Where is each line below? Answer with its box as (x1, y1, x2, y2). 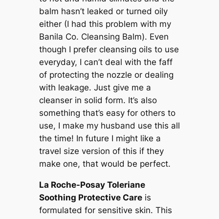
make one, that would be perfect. (39, 158, 171, 169)
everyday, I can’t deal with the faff (39, 57, 173, 67)
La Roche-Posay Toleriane (39, 179, 145, 190)
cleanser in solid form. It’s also (39, 95, 157, 105)
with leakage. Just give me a (39, 82, 151, 92)
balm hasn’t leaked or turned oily (39, 6, 168, 16)
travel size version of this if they (39, 146, 164, 156)
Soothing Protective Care (39, 192, 142, 202)
